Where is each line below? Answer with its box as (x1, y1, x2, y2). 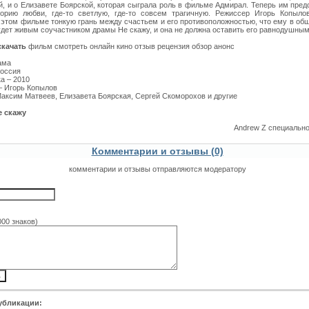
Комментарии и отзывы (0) (91, 146, 223, 157)
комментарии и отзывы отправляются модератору (68, 165, 246, 173)
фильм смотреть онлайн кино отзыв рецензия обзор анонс (26, 42, 235, 50)
